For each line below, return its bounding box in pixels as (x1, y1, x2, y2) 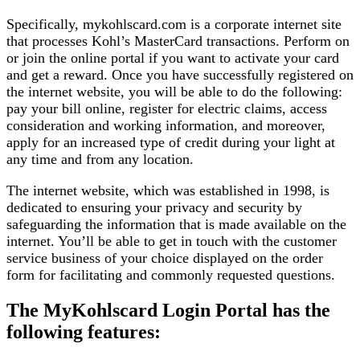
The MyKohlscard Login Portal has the (6, 299, 330, 321)
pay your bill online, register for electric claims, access (6, 100, 327, 117)
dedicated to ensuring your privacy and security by (6, 198, 302, 215)
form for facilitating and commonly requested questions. (6, 266, 335, 283)
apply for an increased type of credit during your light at (6, 133, 335, 150)
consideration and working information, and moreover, (6, 117, 325, 133)
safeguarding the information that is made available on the (6, 215, 346, 232)
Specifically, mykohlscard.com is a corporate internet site (6, 15, 342, 32)
